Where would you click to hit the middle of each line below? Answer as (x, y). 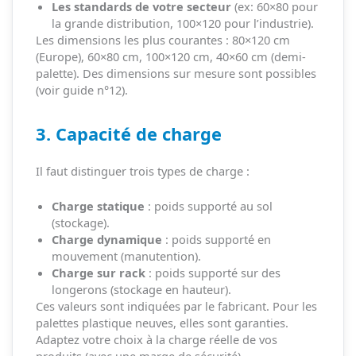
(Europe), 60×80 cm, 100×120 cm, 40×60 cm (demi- (170, 57)
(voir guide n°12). (81, 90)
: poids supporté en (216, 239)
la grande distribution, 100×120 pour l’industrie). (182, 23)
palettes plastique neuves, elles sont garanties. (162, 322)
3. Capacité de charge (128, 133)
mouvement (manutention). (126, 255)
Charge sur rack (98, 272)
